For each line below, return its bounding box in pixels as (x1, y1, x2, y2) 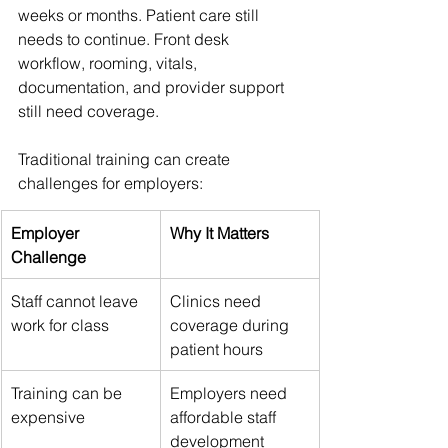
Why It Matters (170, 222, 269, 243)
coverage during (170, 314, 293, 335)
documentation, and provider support (18, 76, 288, 97)
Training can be (11, 382, 126, 403)
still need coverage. (18, 100, 159, 121)
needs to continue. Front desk (18, 28, 233, 49)
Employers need (170, 382, 291, 403)
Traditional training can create (18, 148, 234, 169)
